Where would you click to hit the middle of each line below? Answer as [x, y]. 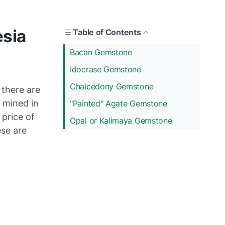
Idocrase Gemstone [105, 69]
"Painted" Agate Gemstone [119, 103]
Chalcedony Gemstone [112, 86]
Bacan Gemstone [101, 52]
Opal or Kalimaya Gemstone [121, 120]
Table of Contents [107, 32]
